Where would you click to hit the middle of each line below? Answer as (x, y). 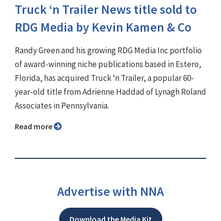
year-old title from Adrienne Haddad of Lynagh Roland (110, 92)
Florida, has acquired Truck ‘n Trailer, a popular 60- (104, 78)
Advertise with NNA (110, 191)
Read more (37, 126)
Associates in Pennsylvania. (62, 105)
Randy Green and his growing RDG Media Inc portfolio (108, 50)
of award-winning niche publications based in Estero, (108, 64)
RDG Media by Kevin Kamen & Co (103, 27)
